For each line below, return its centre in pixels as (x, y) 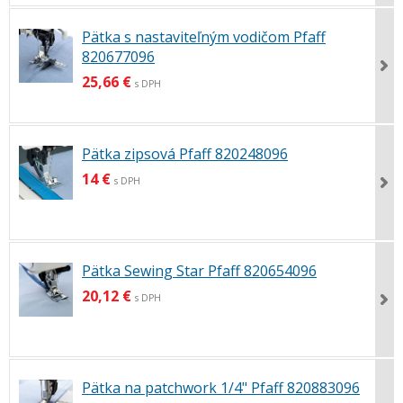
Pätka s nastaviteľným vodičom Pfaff (204, 36)
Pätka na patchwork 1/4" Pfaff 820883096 (221, 388)
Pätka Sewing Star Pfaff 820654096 (199, 271)
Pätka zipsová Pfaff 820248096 (185, 154)
